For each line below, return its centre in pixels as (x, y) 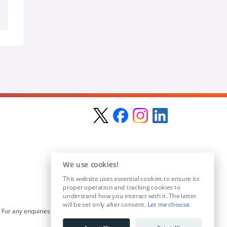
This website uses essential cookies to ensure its (131, 178)
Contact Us (90, 211)
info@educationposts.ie (133, 220)
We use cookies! (91, 165)
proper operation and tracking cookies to (122, 187)
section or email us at (137, 211)
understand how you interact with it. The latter (130, 196)
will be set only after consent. (105, 204)
